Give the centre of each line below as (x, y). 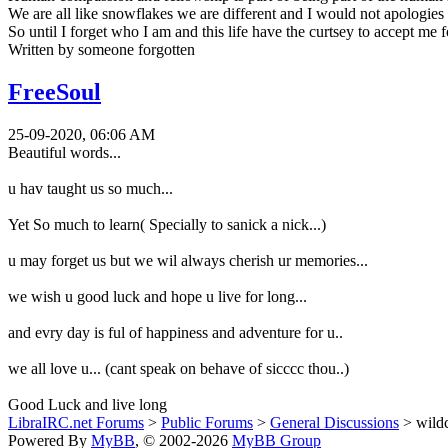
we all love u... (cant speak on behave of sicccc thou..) (178, 368)
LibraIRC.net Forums (76, 422)
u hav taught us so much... (90, 188)
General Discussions (334, 422)
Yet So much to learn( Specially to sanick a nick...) (167, 224)
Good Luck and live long (87, 404)
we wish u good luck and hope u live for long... (157, 296)
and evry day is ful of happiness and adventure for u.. (175, 332)
